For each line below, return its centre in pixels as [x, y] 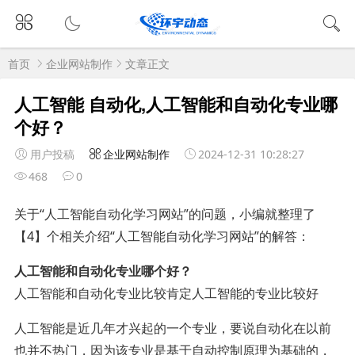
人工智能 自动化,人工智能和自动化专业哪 [176, 103]
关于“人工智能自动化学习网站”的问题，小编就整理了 [164, 214]
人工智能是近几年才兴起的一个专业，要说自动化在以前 [172, 328]
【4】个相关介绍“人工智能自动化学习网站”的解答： [162, 236]
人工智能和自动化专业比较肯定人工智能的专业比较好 [166, 293]
